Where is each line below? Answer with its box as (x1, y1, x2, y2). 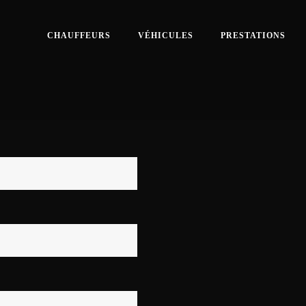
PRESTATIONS (221, 31, 286, 40)
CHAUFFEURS (47, 31, 111, 40)
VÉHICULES (138, 31, 193, 40)
